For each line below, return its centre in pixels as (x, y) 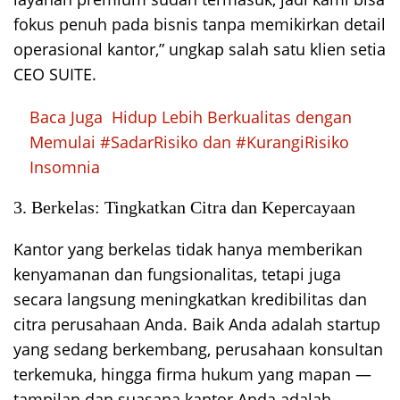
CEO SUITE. (55, 75)
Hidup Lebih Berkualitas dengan (232, 117)
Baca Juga (66, 117)
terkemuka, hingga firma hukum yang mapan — (192, 375)
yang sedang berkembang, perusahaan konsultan (198, 350)
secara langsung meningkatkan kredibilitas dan (190, 300)
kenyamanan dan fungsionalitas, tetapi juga (177, 275)
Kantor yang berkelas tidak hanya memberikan (188, 250)
